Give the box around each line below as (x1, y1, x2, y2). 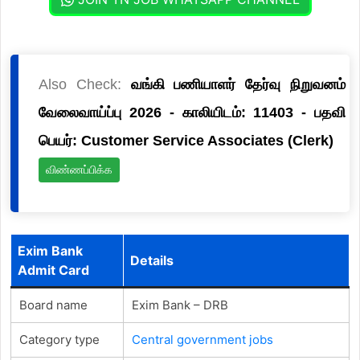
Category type (18, 331, 100, 347)
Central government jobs (131, 331, 273, 347)
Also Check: (38, 76, 131, 92)
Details (129, 252, 174, 268)
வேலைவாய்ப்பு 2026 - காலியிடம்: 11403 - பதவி (38, 104, 346, 121)
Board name (18, 297, 88, 313)
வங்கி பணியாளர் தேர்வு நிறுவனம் (130, 76, 346, 92)
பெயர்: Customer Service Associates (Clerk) (38, 132, 333, 149)
